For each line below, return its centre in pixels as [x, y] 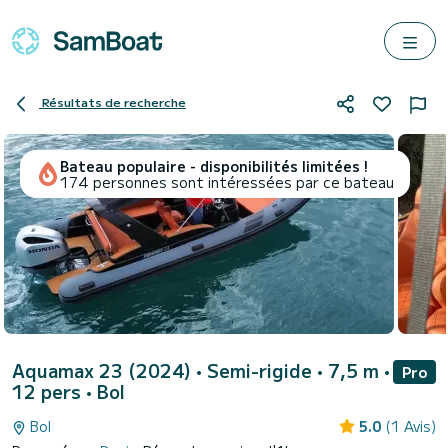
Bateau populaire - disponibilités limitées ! [214, 166]
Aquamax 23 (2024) [104, 370]
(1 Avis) [410, 426]
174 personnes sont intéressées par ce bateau [227, 182]
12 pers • [54, 391]
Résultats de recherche [114, 102]
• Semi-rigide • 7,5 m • [293, 370]
